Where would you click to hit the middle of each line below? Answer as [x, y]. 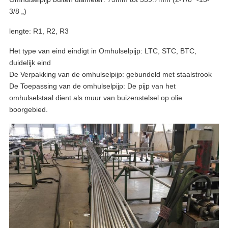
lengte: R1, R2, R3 [39, 31]
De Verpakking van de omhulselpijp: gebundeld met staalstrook [110, 74]
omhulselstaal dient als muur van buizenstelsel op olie [96, 98]
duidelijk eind [30, 63]
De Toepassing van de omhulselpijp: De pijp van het [92, 86]
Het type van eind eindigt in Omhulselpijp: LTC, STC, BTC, [103, 51]
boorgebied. [28, 109]
